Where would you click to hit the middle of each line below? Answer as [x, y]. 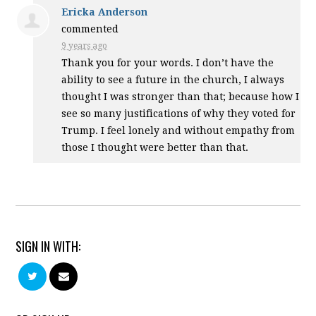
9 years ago [85, 45]
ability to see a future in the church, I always [173, 79]
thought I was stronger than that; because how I [181, 96]
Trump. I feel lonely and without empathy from [178, 130]
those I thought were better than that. [155, 147]
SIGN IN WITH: [48, 246]
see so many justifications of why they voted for [179, 113]
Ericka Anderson [105, 12]
